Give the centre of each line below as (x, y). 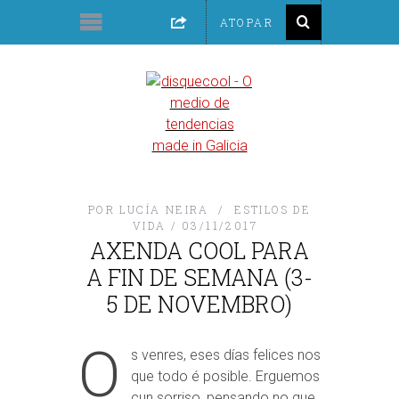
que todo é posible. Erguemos (225, 376)
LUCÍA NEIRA (164, 209)
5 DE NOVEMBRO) (199, 304)
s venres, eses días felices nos (225, 355)
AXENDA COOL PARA (199, 251)
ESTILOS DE (273, 209)
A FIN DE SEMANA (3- (199, 277)
